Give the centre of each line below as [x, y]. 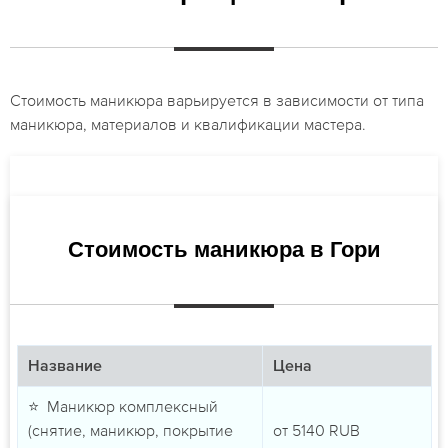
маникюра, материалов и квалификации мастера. [188, 124]
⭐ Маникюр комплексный [122, 406]
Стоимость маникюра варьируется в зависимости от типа [217, 100]
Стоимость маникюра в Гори [224, 250]
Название [64, 367]
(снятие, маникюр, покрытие [130, 430]
